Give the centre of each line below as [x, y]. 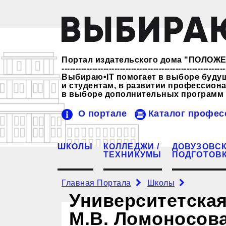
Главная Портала [96, 183]
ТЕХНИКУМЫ [132, 154]
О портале [102, 113]
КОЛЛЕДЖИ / [131, 146]
